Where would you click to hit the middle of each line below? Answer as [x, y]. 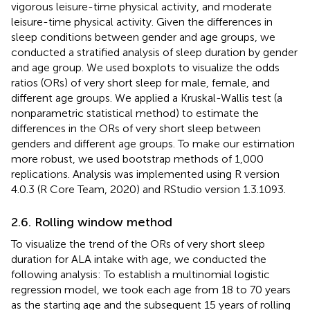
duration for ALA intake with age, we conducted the [139, 259]
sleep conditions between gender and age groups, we [143, 37]
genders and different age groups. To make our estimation [153, 143]
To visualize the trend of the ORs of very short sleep [138, 244]
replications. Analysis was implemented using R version [145, 174]
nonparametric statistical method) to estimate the [135, 113]
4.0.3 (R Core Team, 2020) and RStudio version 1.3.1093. [148, 189]
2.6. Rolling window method [92, 222]
